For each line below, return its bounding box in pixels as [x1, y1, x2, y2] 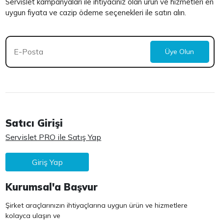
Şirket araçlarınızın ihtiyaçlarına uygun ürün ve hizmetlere [5, 200, 188, 210]
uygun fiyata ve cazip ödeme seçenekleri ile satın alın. [5, 7, 187, 17]
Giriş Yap [31, 157, 63, 167]
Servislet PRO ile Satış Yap [5, 132, 102, 142]
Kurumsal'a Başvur [5, 180, 98, 193]
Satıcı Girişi [5, 116, 63, 129]
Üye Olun [165, 47, 194, 56]
